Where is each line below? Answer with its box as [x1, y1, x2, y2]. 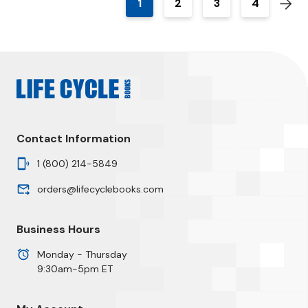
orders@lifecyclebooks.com [36, 183, 164, 195]
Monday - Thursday [36, 248, 127, 261]
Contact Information [16, 131, 131, 146]
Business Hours [16, 222, 100, 236]
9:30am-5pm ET [36, 263, 113, 275]
